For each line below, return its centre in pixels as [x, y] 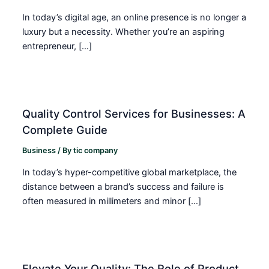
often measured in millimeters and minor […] [112, 201]
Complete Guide [65, 129]
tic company [96, 150]
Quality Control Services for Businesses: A [134, 113]
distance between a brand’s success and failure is [123, 187]
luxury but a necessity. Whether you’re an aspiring [124, 32]
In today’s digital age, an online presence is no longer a [134, 17]
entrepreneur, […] [57, 46]
